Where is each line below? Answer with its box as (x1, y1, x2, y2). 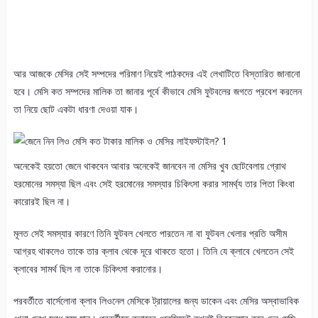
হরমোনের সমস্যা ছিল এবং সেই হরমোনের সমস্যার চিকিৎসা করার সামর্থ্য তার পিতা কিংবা (13, 177, 295, 191)
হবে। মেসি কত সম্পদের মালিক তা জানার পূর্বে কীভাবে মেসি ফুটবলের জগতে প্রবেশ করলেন (13, 84, 302, 99)
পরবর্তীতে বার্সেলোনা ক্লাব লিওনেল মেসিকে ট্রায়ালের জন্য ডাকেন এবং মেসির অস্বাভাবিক (13, 294, 299, 308)
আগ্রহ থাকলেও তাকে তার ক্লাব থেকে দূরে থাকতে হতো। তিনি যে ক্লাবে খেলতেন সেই (13, 244, 294, 258)
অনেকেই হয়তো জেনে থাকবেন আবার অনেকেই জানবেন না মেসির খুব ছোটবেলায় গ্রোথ (13, 159, 286, 173)
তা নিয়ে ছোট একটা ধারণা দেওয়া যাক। (13, 102, 138, 116)
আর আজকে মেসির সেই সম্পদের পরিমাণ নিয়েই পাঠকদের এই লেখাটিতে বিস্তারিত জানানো (13, 67, 300, 81)
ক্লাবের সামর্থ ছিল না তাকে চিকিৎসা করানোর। (13, 262, 163, 276)
